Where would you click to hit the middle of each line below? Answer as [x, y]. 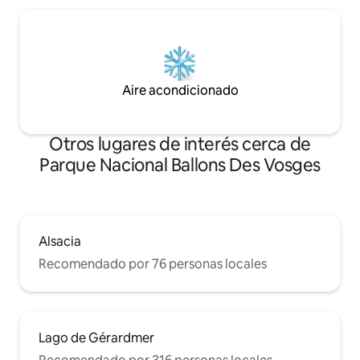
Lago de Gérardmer [96, 337]
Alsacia [60, 241]
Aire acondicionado [180, 90]
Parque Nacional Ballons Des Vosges [180, 165]
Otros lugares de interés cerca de [180, 144]
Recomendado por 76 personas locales [153, 264]
